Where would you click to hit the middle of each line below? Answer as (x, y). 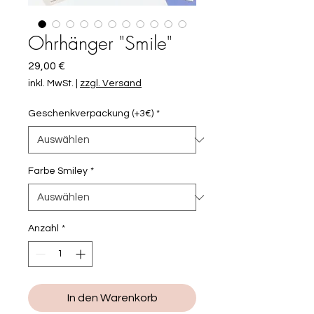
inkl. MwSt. (51, 84)
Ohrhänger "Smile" (100, 43)
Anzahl (43, 229)
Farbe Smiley (58, 171)
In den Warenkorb (112, 298)
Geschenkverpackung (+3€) (91, 114)
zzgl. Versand (111, 84)
